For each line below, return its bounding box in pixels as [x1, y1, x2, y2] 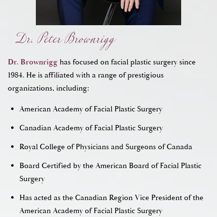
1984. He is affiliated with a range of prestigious [8, 70, 164, 80]
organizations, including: [8, 83, 89, 93]
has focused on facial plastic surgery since [58, 57, 196, 67]
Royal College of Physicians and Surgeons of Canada [19, 142, 192, 152]
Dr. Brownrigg [8, 57, 58, 67]
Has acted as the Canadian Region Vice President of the [19, 193, 203, 203]
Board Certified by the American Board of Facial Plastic [19, 161, 201, 171]
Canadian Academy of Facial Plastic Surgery [19, 123, 163, 133]
